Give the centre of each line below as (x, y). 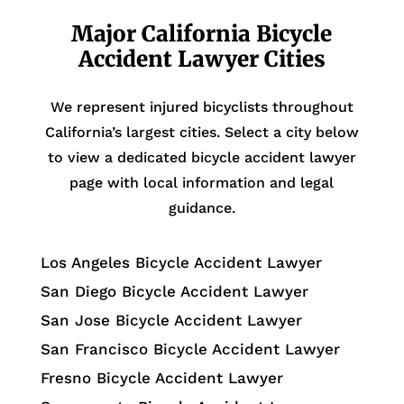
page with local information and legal (202, 182)
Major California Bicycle (202, 33)
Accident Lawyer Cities (202, 59)
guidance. (202, 207)
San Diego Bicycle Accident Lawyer (174, 291)
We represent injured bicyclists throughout (202, 106)
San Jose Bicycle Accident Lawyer (171, 320)
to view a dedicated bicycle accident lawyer (202, 157)
